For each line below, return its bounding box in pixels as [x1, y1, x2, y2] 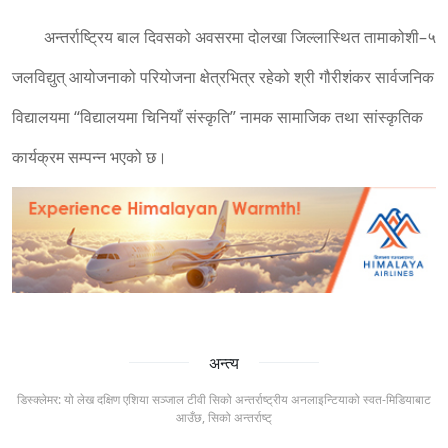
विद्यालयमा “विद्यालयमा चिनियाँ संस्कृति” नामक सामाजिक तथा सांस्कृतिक [12, 105, 423, 128]
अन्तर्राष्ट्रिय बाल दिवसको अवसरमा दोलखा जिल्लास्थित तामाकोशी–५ [44, 25, 436, 48]
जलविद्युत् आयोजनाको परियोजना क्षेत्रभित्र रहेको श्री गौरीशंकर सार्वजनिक [12, 65, 434, 88]
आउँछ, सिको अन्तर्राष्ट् [176, 408, 272, 426]
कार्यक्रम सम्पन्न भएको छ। [12, 145, 167, 168]
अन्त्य [209, 351, 239, 374]
